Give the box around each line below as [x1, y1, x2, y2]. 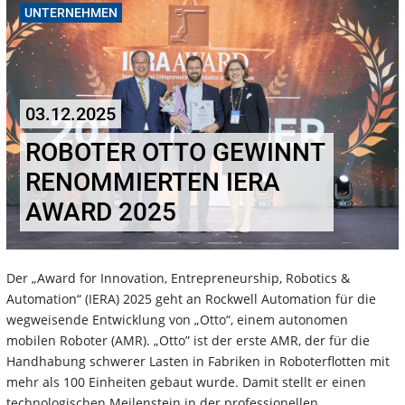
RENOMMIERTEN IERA [25, 167, 280, 198]
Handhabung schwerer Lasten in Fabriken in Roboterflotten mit [6, 353, 390, 371]
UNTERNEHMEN [24, 5, 118, 20]
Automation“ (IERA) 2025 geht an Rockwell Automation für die [6, 290, 376, 308]
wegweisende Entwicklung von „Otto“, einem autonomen [6, 311, 348, 329]
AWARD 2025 [25, 197, 176, 228]
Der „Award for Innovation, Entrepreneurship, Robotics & [6, 269, 350, 287]
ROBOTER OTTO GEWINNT [25, 137, 325, 168]
